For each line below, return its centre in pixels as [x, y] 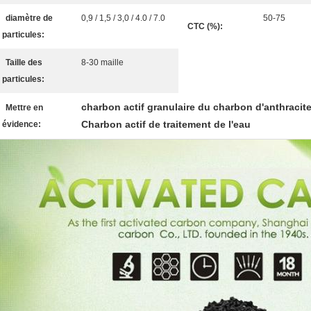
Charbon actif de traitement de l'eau [166, 124]
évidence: [22, 124]
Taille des [24, 62]
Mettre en [24, 108]
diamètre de [29, 18]
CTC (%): [205, 26]
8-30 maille [102, 62]
